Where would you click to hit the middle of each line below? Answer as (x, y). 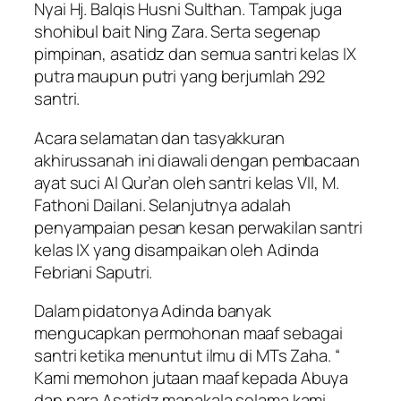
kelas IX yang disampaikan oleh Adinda (177, 249)
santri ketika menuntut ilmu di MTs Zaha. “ (187, 356)
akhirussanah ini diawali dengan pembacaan (197, 160)
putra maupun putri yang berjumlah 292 (180, 77)
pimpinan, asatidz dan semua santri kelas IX (195, 54)
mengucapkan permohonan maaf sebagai (188, 333)
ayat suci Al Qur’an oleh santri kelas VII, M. (187, 182)
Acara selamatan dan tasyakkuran (159, 137)
